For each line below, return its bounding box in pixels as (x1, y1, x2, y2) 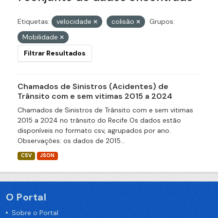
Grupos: (149, 17, 175, 26)
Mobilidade (22, 33, 60, 42)
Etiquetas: (18, 17, 50, 26)
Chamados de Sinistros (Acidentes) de (18, 81, 168, 92)
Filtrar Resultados (24, 49, 86, 58)
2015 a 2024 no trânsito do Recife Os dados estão (18, 116, 181, 125)
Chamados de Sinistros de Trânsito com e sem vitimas (18, 106, 193, 115)
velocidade (56, 17, 93, 26)
